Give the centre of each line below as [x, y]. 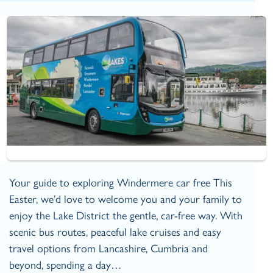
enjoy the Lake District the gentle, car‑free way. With [126, 216]
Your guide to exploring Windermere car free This [121, 183]
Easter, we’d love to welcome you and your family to [126, 200]
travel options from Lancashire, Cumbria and [109, 249]
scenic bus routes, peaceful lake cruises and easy [115, 232]
